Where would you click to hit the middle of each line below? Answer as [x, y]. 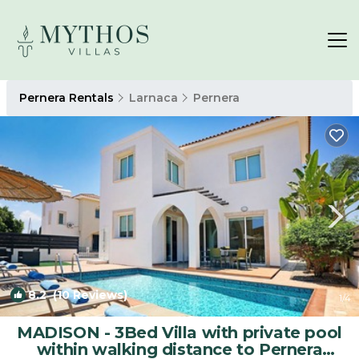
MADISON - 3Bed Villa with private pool [179, 333]
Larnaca [153, 98]
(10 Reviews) [87, 295]
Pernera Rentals [68, 98]
